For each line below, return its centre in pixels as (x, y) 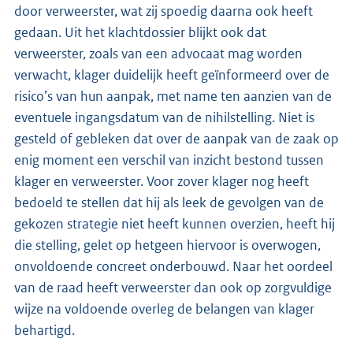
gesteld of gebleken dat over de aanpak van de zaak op (176, 138)
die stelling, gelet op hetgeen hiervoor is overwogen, (167, 245)
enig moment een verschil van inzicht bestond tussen (169, 160)
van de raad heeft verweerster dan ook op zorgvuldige (173, 287)
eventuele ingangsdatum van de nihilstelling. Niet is (164, 117)
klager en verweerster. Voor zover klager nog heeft (162, 181)
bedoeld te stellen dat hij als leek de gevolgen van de (169, 202)
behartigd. (45, 330)
